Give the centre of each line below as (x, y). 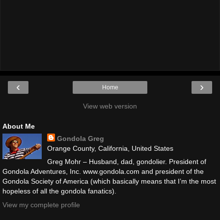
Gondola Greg (80, 139)
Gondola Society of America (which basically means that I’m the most (109, 181)
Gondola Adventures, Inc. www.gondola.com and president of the (103, 172)
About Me (19, 126)
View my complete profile (41, 205)
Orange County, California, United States (110, 149)
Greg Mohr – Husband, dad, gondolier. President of (126, 162)
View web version (110, 106)
